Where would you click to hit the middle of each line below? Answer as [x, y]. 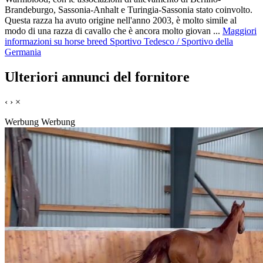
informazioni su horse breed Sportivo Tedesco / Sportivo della [119, 42]
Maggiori [240, 31]
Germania [23, 52]
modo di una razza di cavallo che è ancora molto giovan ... [114, 31]
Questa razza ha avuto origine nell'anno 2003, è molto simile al [121, 21]
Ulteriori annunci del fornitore [97, 77]
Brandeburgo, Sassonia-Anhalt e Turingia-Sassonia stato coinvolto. [129, 10]
